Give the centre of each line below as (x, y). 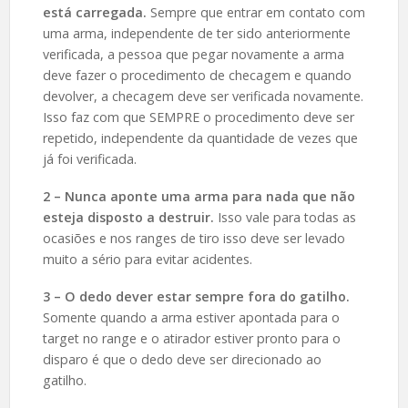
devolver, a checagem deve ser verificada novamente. (203, 97)
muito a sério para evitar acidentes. (147, 260)
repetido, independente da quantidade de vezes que (200, 138)
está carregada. (96, 13)
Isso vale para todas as (286, 218)
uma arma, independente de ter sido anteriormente (196, 34)
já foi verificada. (89, 159)
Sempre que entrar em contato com (257, 13)
